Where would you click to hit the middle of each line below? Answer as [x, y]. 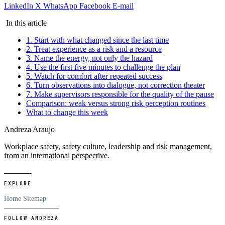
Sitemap [35, 198]
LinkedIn [20, 6]
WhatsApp [61, 6]
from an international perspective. [57, 155]
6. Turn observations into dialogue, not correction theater [116, 85]
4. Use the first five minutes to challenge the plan [103, 67]
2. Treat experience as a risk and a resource [94, 49]
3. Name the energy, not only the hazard [89, 58]
